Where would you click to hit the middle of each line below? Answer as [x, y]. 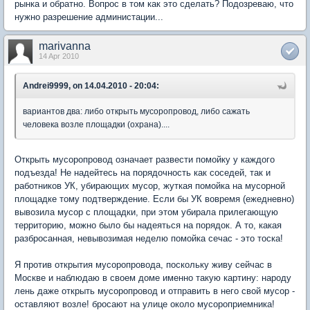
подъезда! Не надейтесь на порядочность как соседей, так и [143, 172]
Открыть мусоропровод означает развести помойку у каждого [145, 159]
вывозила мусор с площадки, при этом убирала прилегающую [146, 212]
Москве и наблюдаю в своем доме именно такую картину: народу [153, 277]
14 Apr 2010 [59, 56]
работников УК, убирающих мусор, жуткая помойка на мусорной [150, 185]
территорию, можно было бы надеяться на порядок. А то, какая [148, 225]
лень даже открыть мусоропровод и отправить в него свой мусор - [155, 291]
